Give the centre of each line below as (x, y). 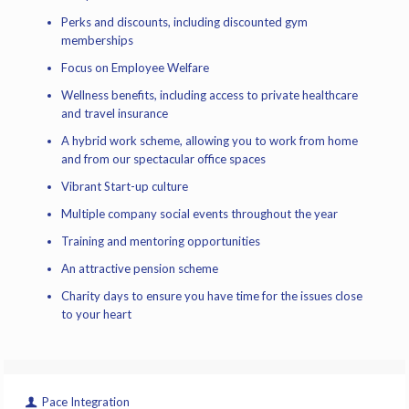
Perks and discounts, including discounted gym (185, 22)
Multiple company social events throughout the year (200, 214)
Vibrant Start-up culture (125, 186)
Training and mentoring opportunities (161, 241)
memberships (98, 40)
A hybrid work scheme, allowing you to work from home (210, 141)
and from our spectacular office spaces (164, 159)
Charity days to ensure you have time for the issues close (212, 296)
